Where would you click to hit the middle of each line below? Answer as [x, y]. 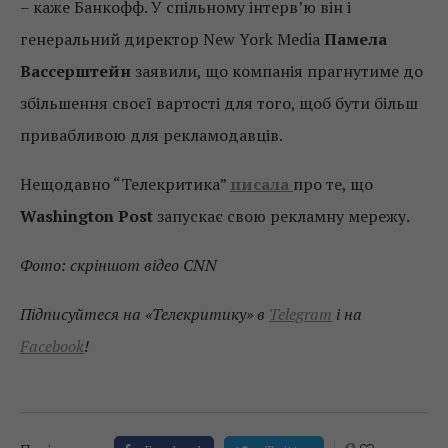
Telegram [300, 314]
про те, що [333, 184]
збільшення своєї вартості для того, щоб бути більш [219, 103]
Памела [355, 39]
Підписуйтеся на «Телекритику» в [144, 314]
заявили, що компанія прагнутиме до [277, 71]
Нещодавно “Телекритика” [125, 184]
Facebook [52, 346]
